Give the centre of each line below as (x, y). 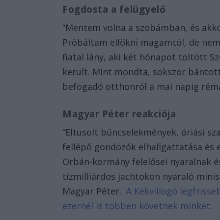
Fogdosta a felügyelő (114, 10)
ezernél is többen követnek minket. (137, 206)
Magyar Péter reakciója (119, 114)
